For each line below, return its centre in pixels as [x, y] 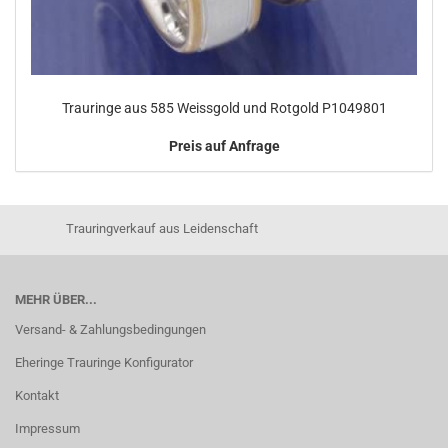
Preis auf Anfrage [224, 146]
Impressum [47, 428]
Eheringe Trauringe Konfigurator [104, 362]
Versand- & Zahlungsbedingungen [110, 329]
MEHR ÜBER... [56, 299]
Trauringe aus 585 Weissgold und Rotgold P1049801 [224, 108]
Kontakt [37, 395]
